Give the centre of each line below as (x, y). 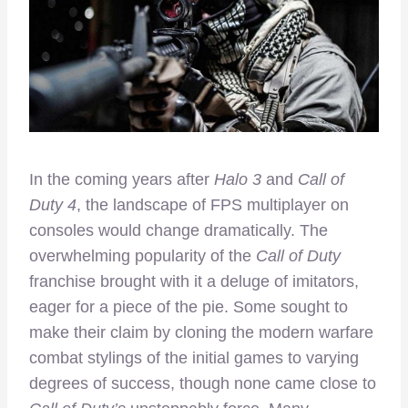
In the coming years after (122, 179)
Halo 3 (238, 179)
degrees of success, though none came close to (203, 383)
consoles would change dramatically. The (178, 230)
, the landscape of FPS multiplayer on (213, 204)
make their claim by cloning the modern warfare (201, 332)
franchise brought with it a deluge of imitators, (194, 281)
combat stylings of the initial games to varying (194, 357)
